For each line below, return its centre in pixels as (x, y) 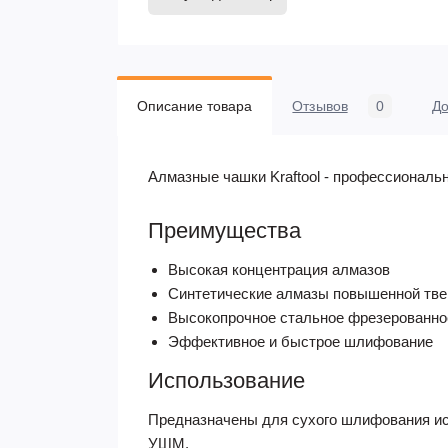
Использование (226, 381)
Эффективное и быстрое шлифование (300, 342)
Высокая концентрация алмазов (279, 270)
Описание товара (195, 106)
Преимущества (224, 231)
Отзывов (320, 106)
